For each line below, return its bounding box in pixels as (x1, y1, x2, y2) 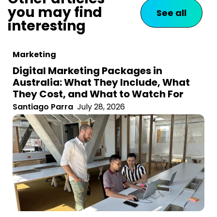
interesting (8, 16, 86, 36)
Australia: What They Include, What (13, 76, 190, 90)
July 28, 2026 (77, 101, 125, 113)
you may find (8, 3, 102, 22)
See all (156, 6, 186, 19)
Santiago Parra (13, 101, 73, 113)
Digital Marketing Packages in (13, 64, 162, 78)
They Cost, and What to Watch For (13, 87, 184, 101)
